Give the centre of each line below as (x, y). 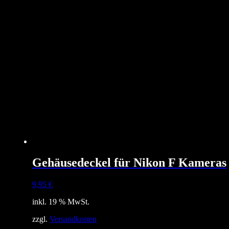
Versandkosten (73, 219)
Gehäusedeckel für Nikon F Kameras (129, 163)
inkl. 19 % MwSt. (61, 202)
